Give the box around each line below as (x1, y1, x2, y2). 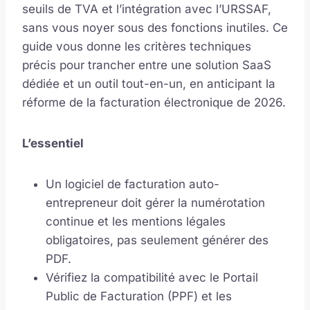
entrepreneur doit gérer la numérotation (46, 195, 265, 210)
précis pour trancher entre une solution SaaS (22, 57, 271, 72)
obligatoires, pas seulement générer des (46, 232, 268, 247)
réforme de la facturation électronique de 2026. (22, 95, 286, 109)
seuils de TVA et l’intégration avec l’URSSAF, (22, 1, 271, 16)
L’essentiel (22, 136, 84, 150)
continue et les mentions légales (46, 214, 226, 228)
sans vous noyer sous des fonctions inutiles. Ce (22, 20, 288, 35)
